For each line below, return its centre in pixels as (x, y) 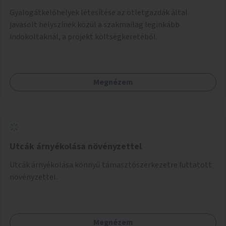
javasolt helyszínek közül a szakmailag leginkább (95, 24)
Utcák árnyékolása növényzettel (76, 146)
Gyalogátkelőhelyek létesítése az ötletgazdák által (99, 12)
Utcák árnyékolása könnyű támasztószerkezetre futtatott (111, 165)
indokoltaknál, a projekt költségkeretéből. (83, 37)
